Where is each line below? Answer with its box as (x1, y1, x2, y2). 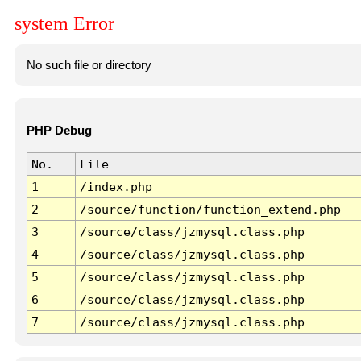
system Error (15, 13, 114, 35)
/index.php (79, 180, 152, 194)
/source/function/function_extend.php (79, 202, 341, 217)
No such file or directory (26, 58, 151, 72)
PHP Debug (26, 124, 92, 138)
